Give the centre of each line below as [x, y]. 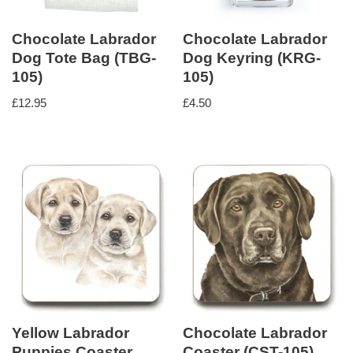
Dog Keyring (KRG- [252, 58]
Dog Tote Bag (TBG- [84, 58]
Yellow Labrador [71, 333]
